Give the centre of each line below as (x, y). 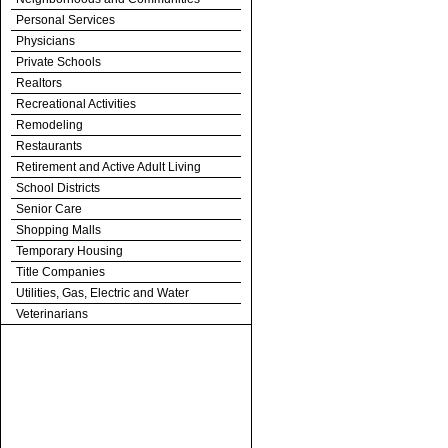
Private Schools (58, 62)
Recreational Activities (76, 104)
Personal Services (65, 20)
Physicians (45, 41)
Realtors (39, 83)
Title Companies (60, 272)
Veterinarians (52, 314)
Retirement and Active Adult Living (108, 167)
